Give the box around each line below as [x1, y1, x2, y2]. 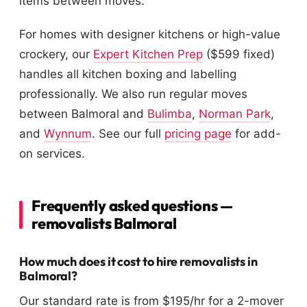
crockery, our [19, 47, 93, 62]
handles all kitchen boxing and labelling [19, 67, 236, 82]
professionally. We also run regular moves [19, 87, 247, 101]
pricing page [164, 127, 232, 141]
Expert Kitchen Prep [93, 47, 203, 62]
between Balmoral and [19, 107, 147, 121]
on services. [19, 147, 85, 161]
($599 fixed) [203, 47, 275, 62]
